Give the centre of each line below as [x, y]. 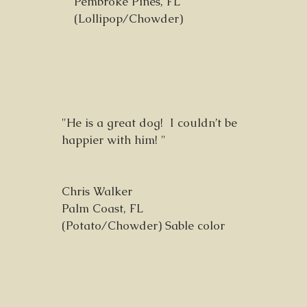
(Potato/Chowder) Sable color [143, 225]
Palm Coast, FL [102, 208]
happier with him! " [114, 140]
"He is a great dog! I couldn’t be [149, 123]
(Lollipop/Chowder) [128, 19]
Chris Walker [97, 191]
